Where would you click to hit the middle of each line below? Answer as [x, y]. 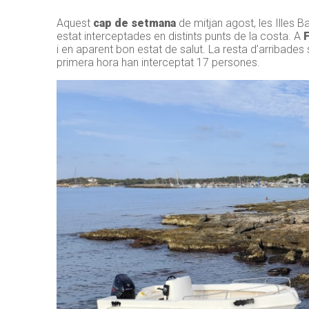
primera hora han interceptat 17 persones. [158, 63]
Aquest [75, 23]
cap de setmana [134, 23]
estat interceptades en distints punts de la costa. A [180, 37]
